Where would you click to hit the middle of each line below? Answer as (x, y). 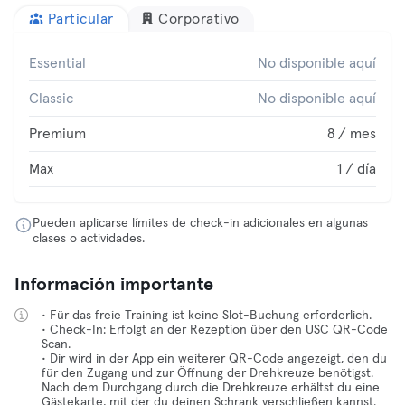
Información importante (114, 285)
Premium (57, 134)
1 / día (357, 169)
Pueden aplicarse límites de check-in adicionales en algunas (200, 223)
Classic (51, 99)
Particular (80, 19)
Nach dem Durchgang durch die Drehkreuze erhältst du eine (211, 388)
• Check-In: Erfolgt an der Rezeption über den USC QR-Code (215, 330)
